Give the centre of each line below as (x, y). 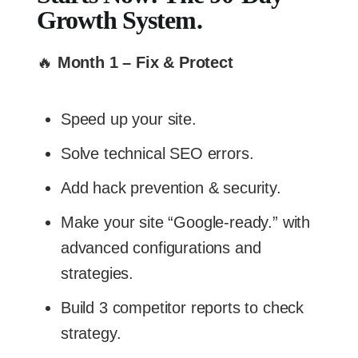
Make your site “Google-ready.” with (186, 222)
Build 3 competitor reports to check (183, 307)
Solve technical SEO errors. (157, 153)
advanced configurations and (161, 247)
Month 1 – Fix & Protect (145, 62)
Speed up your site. (129, 119)
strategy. (91, 333)
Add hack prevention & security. (171, 187)
